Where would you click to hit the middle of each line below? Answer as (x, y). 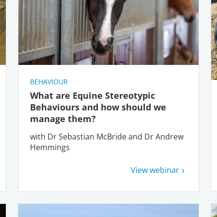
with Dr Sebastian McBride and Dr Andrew (107, 137)
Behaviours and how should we (98, 107)
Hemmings (50, 147)
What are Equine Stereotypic (93, 95)
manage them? (63, 119)
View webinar (155, 170)
